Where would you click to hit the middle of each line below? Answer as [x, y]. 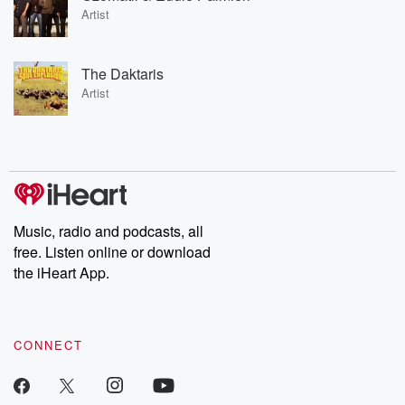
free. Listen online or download [112, 252]
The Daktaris [122, 73]
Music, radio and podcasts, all [108, 231]
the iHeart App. [61, 273]
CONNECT [48, 345]
